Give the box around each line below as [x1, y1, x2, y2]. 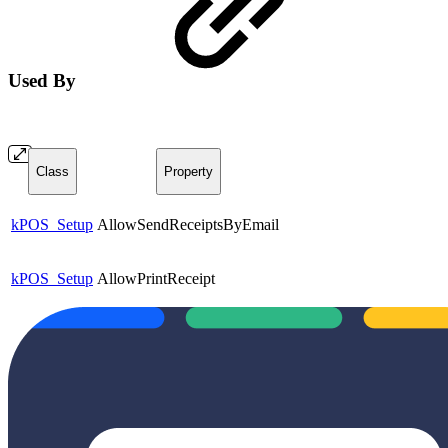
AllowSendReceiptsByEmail [97, 215, 279, 233]
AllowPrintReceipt [97, 269, 215, 287]
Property [163, 164, 213, 180]
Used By [8, 70, 81, 92]
